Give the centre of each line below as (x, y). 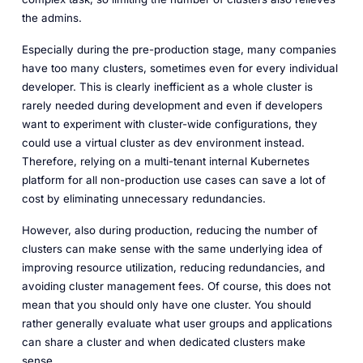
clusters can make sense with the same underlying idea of (172, 248)
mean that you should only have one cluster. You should (166, 304)
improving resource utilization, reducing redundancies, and (173, 267)
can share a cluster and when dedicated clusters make (163, 342)
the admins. (51, 18)
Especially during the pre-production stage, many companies (179, 50)
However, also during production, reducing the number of (169, 230)
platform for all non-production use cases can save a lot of (173, 180)
